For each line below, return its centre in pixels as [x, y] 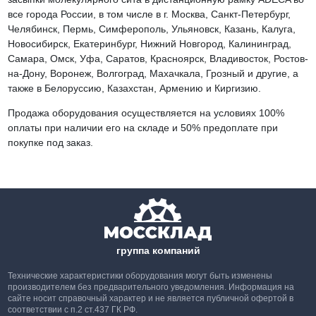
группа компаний [158, 251]
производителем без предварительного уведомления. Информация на [151, 287]
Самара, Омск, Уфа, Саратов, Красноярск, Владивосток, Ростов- [158, 59]
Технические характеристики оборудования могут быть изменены [140, 276]
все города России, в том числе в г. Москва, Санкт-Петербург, [149, 14]
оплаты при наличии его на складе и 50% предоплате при [142, 128]
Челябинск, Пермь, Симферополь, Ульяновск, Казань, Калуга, [151, 29]
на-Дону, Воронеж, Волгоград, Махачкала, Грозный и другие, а [153, 74]
